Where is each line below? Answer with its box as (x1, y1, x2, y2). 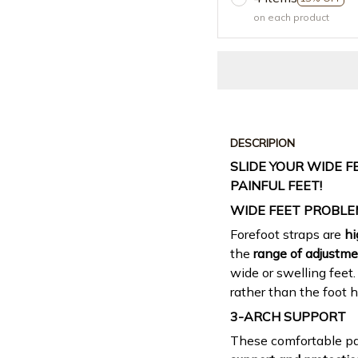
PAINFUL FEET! (230, 177, 322, 194)
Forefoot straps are (230, 226, 344, 243)
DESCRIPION (230, 135, 295, 150)
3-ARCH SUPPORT (230, 308, 346, 324)
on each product (253, 11, 329, 24)
